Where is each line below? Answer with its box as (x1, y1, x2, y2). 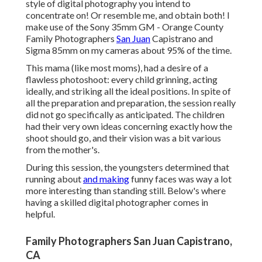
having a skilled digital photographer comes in (26, 196, 208, 208)
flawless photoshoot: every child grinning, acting (26, 74, 218, 85)
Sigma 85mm (26, 44, 78, 56)
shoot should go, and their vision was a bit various (26, 132, 221, 144)
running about (26, 173, 83, 185)
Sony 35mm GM (90, 21, 155, 33)
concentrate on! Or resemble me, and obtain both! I (26, 9, 230, 21)
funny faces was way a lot (129, 173, 232, 185)
